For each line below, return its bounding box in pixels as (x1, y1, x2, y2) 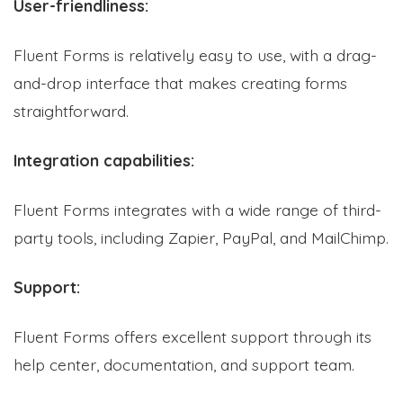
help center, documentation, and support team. (13, 354, 354, 374)
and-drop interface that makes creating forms (13, 72, 347, 93)
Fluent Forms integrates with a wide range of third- (13, 199, 381, 219)
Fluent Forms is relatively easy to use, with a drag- (13, 44, 377, 65)
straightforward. (13, 100, 129, 121)
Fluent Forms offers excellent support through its (13, 326, 372, 346)
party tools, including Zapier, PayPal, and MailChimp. (13, 227, 389, 247)
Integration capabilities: (13, 149, 194, 170)
